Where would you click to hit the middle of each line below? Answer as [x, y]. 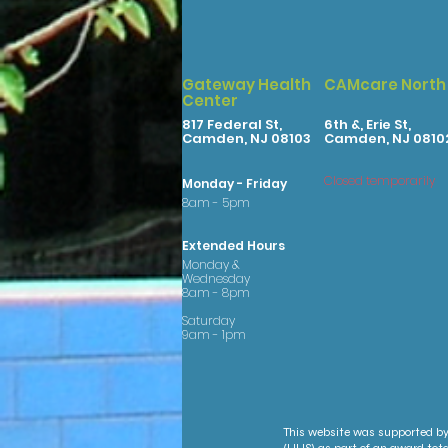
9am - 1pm [214, 334]
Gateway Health [246, 84]
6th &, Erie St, [367, 124]
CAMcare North [385, 84]
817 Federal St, [232, 124]
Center [210, 100]
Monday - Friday [234, 183]
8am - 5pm [217, 202]
